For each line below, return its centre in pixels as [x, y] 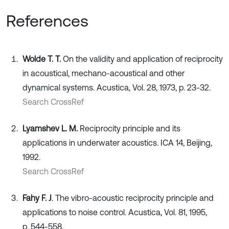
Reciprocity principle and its [129, 129]
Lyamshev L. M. [50, 129]
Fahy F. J [37, 198]
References [47, 21]
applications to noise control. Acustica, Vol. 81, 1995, [115, 212]
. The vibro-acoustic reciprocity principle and [133, 198]
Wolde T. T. [42, 59]
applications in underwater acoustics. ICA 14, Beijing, [117, 143]
